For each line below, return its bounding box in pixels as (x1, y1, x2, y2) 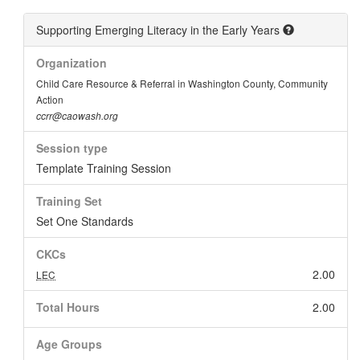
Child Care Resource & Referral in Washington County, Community (36, 76, 328, 90)
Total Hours (36, 299, 100, 315)
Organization (36, 55, 107, 71)
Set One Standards (36, 213, 133, 229)
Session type (36, 140, 108, 156)
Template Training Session (36, 160, 171, 176)
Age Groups (36, 336, 102, 352)
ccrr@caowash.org (36, 109, 118, 122)
